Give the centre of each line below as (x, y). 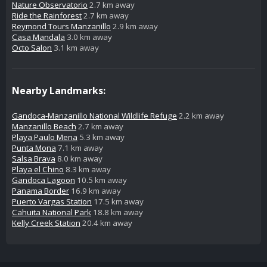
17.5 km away (118, 201)
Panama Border (41, 190)
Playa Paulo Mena (45, 137)
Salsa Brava (34, 158)
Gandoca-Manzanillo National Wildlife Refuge (94, 115)
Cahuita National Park (52, 212)
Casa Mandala (38, 37)
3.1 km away (75, 47)
